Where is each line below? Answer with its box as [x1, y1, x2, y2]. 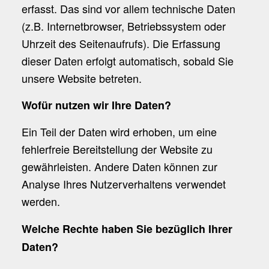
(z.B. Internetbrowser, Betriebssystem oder [21, 17, 226, 34]
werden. [21, 193, 60, 210]
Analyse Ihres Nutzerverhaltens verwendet [21, 176, 226, 192]
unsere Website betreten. [21, 70, 142, 86]
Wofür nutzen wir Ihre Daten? [21, 97, 171, 113]
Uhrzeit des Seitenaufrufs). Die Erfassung [21, 35, 220, 51]
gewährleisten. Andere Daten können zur [21, 159, 217, 175]
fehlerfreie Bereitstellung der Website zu [21, 141, 213, 157]
